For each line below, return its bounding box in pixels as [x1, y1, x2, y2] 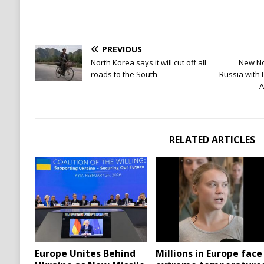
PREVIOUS [101, 44, 142, 55]
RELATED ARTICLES [169, 133, 255, 147]
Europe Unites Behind [34, 247, 136, 260]
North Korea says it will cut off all [90, 57, 206, 68]
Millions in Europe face [156, 247, 263, 260]
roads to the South [90, 69, 157, 80]
